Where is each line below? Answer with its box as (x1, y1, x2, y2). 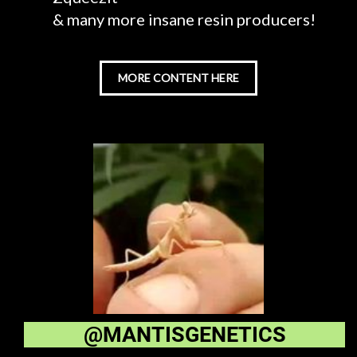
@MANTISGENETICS (83, 322, 286, 347)
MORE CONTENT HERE (118, 71, 239, 84)
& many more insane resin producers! (52, 10, 316, 29)
